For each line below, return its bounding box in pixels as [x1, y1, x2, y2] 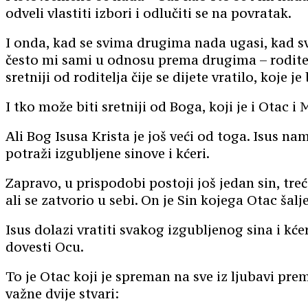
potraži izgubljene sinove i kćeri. [5, 145, 210, 162]
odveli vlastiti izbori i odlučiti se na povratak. [5, 5, 291, 22]
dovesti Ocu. [5, 239, 84, 256]
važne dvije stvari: [5, 285, 119, 302]
